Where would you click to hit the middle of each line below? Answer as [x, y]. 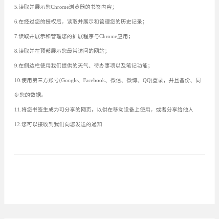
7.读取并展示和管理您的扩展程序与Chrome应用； [74, 36]
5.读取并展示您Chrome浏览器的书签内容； [66, 7]
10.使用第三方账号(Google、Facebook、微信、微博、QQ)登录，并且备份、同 [107, 80]
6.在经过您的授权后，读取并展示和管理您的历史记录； [81, 22]
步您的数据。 [30, 95]
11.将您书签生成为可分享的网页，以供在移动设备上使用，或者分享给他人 [104, 109]
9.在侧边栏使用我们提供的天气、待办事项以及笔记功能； [83, 66]
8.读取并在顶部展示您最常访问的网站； [62, 51]
